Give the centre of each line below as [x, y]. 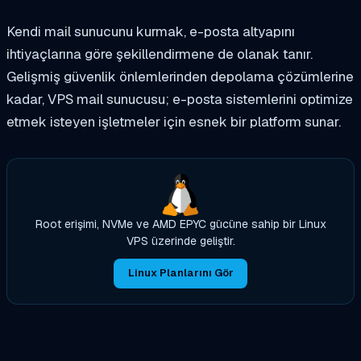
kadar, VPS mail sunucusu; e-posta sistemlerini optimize [180, 100]
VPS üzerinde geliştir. [180, 241]
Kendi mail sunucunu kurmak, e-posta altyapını [151, 32]
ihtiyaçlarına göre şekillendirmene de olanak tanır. [160, 54]
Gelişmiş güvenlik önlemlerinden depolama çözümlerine [180, 77]
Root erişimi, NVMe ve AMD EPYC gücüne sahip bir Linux [180, 224]
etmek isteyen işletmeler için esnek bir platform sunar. [174, 122]
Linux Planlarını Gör [180, 273]
